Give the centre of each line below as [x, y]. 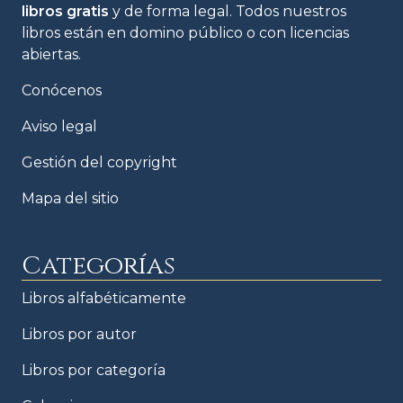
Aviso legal [59, 126]
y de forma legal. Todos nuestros [228, 11]
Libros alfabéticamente [104, 298]
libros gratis [65, 11]
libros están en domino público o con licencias [185, 32]
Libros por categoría [94, 370]
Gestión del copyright [99, 162]
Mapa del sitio [70, 198]
